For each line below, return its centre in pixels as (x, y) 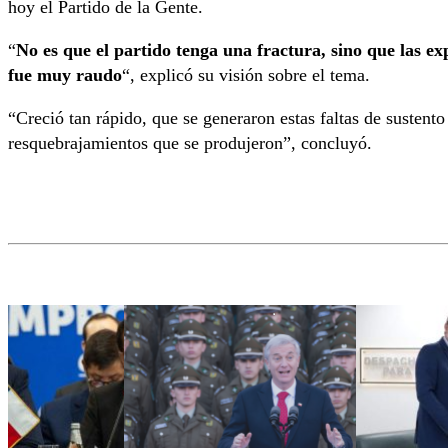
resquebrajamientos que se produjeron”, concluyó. (190, 142)
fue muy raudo (65, 74)
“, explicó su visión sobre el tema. (246, 74)
